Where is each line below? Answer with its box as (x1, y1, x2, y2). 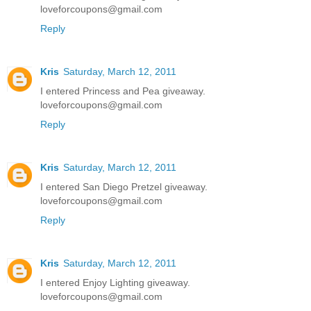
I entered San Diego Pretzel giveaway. (40, 181, 208, 193)
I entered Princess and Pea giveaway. (40, 85, 205, 97)
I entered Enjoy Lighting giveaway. (40, 277, 190, 289)
